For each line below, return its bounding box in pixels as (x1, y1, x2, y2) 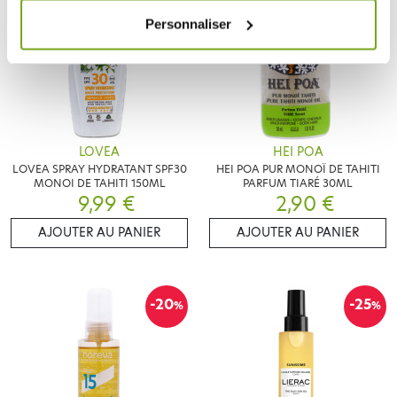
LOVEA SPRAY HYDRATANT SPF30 (12, 160, 187, 176)
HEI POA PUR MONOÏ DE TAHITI (215, 160, 380, 176)
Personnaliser (145, 16, 232, 31)
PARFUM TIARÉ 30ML (243, 175, 353, 191)
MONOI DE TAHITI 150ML (33, 175, 166, 191)
